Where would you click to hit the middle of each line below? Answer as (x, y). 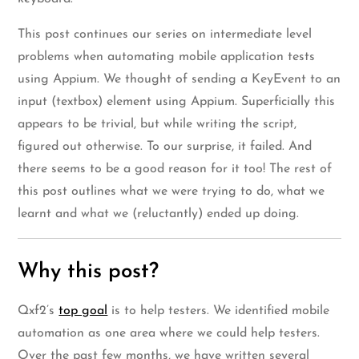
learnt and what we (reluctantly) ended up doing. (159, 214)
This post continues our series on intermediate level (165, 34)
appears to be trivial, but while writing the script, (157, 124)
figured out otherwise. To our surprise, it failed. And (165, 146)
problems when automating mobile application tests (167, 56)
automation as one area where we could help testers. (169, 333)
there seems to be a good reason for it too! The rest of (175, 169)
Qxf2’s (38, 311)
